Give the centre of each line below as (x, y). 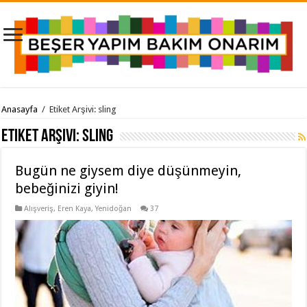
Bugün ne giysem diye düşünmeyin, (128, 170)
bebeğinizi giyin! (67, 188)
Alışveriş (39, 208)
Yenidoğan (114, 208)
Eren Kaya (75, 208)
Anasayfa (20, 109)
